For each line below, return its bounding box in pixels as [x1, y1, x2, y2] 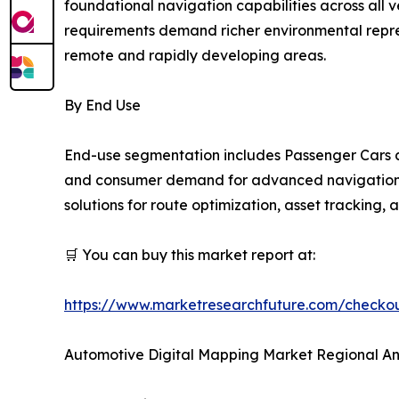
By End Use [64, 96, 141, 115]
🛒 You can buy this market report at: [64, 246, 315, 265]
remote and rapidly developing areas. [64, 46, 326, 65]
